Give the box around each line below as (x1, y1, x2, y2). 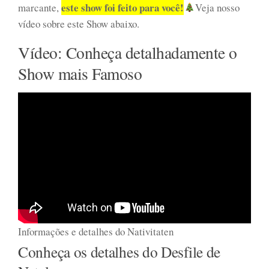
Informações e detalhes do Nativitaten (18, 224, 174, 238)
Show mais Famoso (18, 62, 142, 85)
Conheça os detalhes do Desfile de (18, 241, 221, 262)
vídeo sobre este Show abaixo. (18, 16, 139, 31)
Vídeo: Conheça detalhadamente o (18, 41, 237, 64)
